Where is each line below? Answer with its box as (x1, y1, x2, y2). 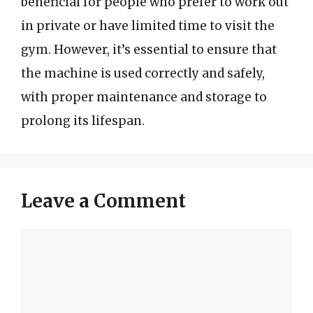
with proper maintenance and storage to (21, 89, 267, 105)
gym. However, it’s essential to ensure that (21, 41, 277, 57)
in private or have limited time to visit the (21, 17, 275, 34)
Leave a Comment (21, 189, 186, 212)
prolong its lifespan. (21, 112, 145, 129)
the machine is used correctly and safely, (21, 65, 265, 81)
